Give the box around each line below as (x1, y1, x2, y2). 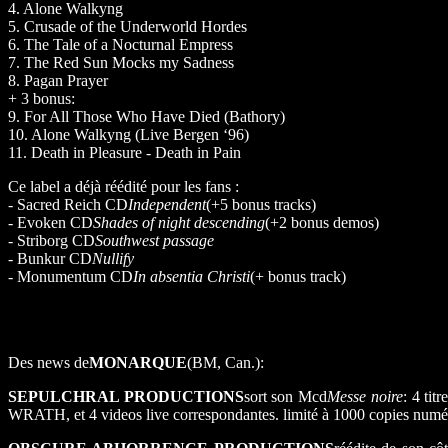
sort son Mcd (243, 388, 328, 406)
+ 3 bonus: (8, 90, 75, 108)
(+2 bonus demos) (265, 214, 379, 232)
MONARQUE (89, 354, 187, 372)
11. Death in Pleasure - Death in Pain (8, 144, 241, 162)
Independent (128, 196, 206, 214)
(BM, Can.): (187, 354, 264, 372)
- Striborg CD (8, 232, 95, 250)
